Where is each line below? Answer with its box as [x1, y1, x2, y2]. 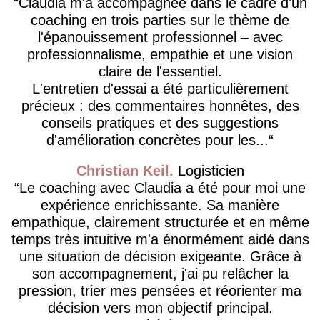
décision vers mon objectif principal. [47, 300, 273, 316]
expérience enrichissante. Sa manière [41, 197, 279, 214]
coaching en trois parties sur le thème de [31, 11, 289, 28]
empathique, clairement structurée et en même [11, 214, 309, 231]
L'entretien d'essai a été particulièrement [31, 80, 289, 96]
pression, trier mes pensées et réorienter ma [19, 283, 301, 299]
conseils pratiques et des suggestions [41, 114, 279, 131]
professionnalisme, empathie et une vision [27, 46, 293, 62]
